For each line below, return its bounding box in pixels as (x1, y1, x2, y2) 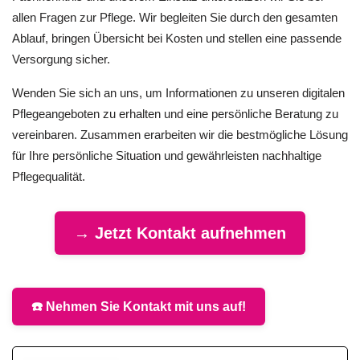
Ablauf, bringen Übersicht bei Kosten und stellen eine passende (12, 31, 342, 45)
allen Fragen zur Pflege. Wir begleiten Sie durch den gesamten (12, 10, 337, 24)
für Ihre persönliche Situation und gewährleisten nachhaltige (12, 149, 321, 163)
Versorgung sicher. (12, 51, 110, 66)
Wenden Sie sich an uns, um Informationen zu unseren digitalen (12, 86, 345, 100)
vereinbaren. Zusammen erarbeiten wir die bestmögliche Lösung (12, 128, 348, 142)
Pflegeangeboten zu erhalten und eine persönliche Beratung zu (12, 107, 338, 121)
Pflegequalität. (12, 170, 85, 184)
